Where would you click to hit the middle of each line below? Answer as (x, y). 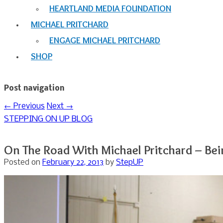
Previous (28, 107)
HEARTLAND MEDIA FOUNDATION (110, 9)
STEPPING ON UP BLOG (48, 119)
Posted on (23, 162)
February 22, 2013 (73, 162)
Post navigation (34, 89)
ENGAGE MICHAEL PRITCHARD (105, 41)
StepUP (130, 162)
